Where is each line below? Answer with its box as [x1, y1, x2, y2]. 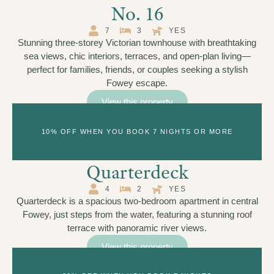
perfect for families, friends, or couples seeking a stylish [26, 64, 248, 75]
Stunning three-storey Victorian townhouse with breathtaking [18, 37, 256, 48]
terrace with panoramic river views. [67, 222, 207, 233]
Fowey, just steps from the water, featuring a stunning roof [22, 209, 252, 220]
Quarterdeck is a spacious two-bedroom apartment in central [16, 195, 258, 206]
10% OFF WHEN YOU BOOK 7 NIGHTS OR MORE [41, 127, 233, 135]
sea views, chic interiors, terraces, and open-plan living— [23, 51, 251, 62]
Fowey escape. [106, 78, 168, 89]
